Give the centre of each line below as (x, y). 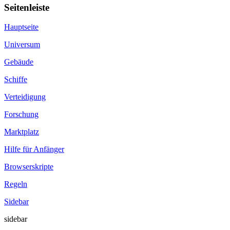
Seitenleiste (27, 7)
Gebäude (19, 62)
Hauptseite (21, 27)
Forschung (21, 114)
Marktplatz (22, 132)
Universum (22, 45)
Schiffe (16, 80)
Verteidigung (25, 97)
